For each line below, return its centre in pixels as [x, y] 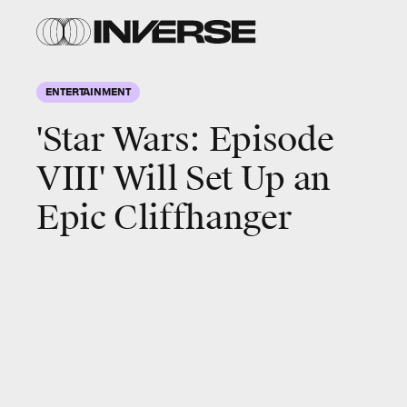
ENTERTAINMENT [88, 91]
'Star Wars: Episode [185, 140]
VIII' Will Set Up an [184, 179]
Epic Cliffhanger [164, 218]
